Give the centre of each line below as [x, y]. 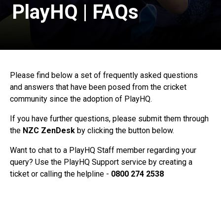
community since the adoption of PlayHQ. [81, 99]
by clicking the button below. [125, 130]
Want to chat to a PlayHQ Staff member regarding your [103, 150]
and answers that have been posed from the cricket [98, 87]
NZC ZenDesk [49, 130]
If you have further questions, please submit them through [109, 119]
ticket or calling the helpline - [59, 174]
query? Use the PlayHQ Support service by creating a [101, 162]
